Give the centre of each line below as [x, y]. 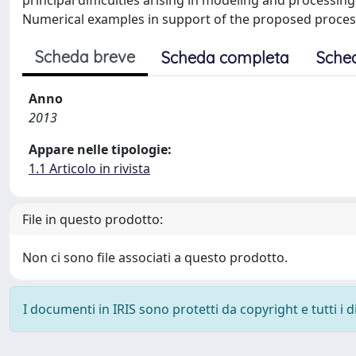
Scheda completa [225, 58]
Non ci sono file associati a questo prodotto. [155, 257]
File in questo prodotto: [93, 219]
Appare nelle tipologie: [100, 149]
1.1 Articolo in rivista [89, 168]
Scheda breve [85, 57]
